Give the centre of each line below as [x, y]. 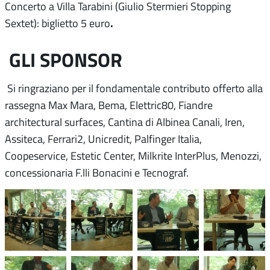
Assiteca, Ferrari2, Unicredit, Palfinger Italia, [103, 139]
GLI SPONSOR [66, 60]
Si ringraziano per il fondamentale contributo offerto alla [135, 88]
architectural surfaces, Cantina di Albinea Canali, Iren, [125, 122]
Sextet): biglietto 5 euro [58, 23]
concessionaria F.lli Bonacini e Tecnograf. [97, 173]
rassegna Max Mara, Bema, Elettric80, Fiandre [109, 105]
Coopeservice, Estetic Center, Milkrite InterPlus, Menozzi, [133, 156]
